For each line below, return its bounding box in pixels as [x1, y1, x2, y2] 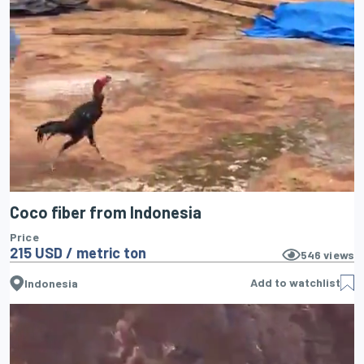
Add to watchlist [250, 275, 340, 289]
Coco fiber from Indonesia [10, 201, 201, 222]
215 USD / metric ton [10, 243, 146, 262]
